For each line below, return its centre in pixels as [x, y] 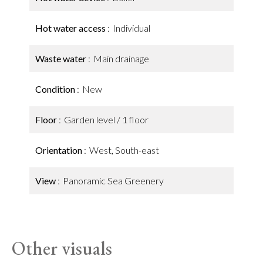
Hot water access [71, 28]
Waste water [62, 58]
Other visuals [62, 248]
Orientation [60, 150]
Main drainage [121, 58]
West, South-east [124, 150]
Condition [56, 89]
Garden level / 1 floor [106, 119]
